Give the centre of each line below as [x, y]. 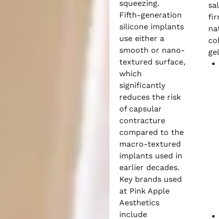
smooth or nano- [152, 50]
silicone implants [152, 27]
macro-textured [150, 144]
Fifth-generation [151, 15]
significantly [142, 85]
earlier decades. [149, 167]
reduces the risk [150, 97]
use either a [142, 38]
